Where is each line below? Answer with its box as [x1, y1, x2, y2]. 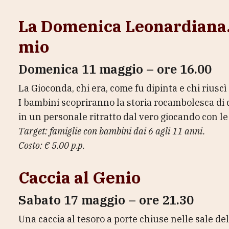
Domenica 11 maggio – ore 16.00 [18, 61, 212, 77]
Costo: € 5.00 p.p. [18, 140, 85, 151]
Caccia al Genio [18, 167, 141, 188]
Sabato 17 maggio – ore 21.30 [18, 192, 194, 208]
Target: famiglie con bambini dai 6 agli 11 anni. [18, 125, 205, 137]
